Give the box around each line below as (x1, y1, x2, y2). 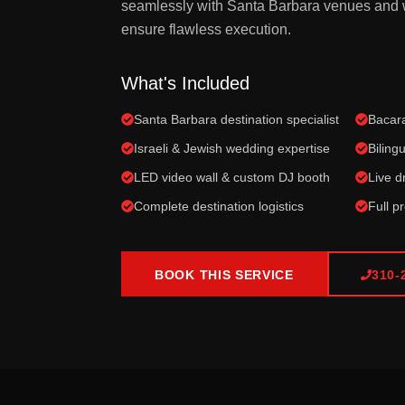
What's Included (121, 73, 250, 93)
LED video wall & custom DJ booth (134, 170, 330, 184)
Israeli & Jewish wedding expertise (134, 141, 330, 155)
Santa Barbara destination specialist (134, 112, 339, 127)
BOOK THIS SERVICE (155, 268, 294, 282)
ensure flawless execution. (121, 22, 291, 37)
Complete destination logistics (134, 199, 304, 213)
